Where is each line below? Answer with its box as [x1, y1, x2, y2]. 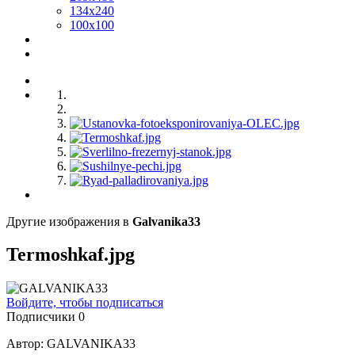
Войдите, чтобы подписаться [6, 296, 163, 310]
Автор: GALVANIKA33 [6, 337, 136, 351]
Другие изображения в [6, 214, 132, 228]
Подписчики [6, 310, 75, 324]
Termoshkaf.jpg [6, 244, 135, 265]
